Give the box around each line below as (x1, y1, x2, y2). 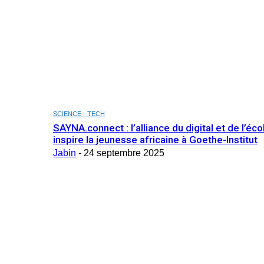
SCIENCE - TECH (53, 110, 105, 117)
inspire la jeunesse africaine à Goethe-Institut (53, 133, 258, 146)
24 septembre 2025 (84, 147, 164, 158)
